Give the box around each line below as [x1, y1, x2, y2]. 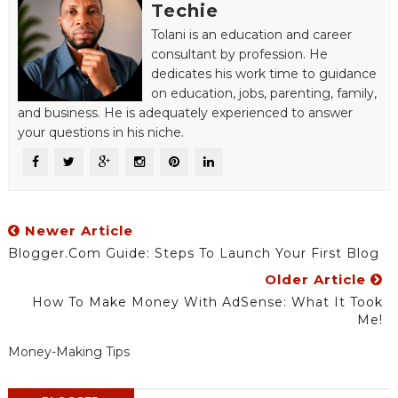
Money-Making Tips [7, 344, 130, 361]
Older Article [265, 271, 371, 289]
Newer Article [20, 222, 133, 240]
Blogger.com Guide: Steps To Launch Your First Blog [7, 245, 379, 262]
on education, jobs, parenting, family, [150, 85, 377, 102]
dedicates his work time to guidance [150, 66, 377, 83]
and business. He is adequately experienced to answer [17, 105, 353, 122]
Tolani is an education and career [150, 27, 352, 44]
